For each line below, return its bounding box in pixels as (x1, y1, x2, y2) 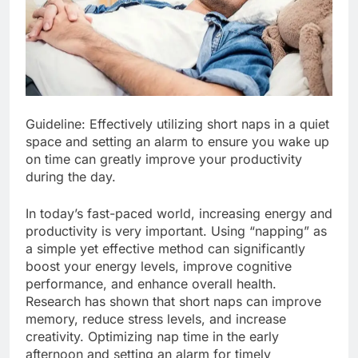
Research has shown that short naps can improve (26, 293, 321, 310)
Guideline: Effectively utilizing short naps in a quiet (26, 116, 329, 133)
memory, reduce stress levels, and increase (26, 311, 286, 328)
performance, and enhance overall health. (26, 276, 276, 292)
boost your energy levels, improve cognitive (26, 258, 292, 275)
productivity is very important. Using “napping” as (26, 223, 327, 240)
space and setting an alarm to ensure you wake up (26, 133, 329, 150)
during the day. (26, 169, 116, 185)
